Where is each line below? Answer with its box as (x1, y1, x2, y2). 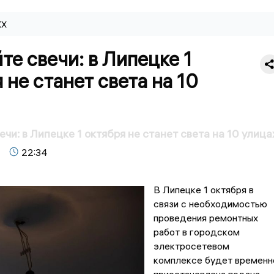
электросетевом (153, 240, 229, 253)
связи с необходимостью (153, 198, 267, 210)
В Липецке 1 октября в (153, 183, 254, 196)
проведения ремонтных (153, 212, 258, 224)
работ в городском (153, 226, 240, 239)
